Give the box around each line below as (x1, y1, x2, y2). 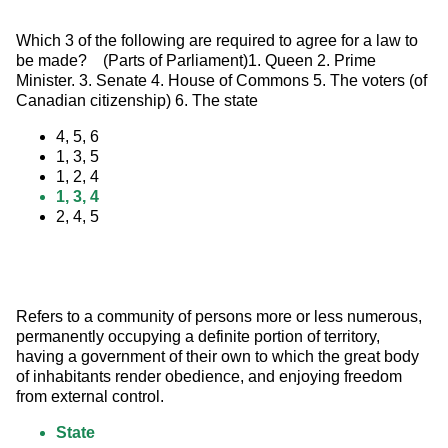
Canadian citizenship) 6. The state (16, 92, 258, 110)
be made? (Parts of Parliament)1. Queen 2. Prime (16, 52, 380, 70)
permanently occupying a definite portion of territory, (16, 328, 384, 346)
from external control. (16, 388, 164, 406)
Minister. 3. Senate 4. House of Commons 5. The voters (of (16, 72, 431, 90)
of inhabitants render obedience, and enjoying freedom (16, 368, 406, 386)
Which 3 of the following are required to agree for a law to (16, 32, 422, 50)
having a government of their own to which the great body (16, 348, 423, 366)
